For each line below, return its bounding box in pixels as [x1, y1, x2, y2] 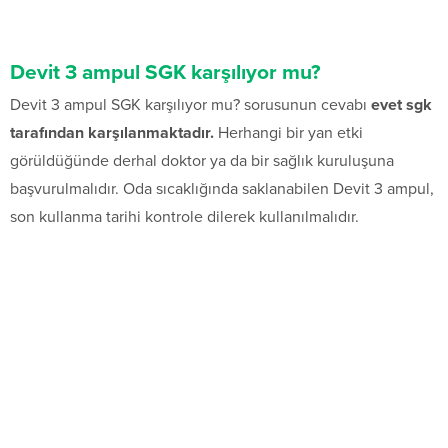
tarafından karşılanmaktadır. [10, 123, 214, 144]
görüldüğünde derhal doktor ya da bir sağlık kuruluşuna [10, 151, 394, 172]
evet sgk [371, 95, 432, 116]
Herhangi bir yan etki [214, 123, 363, 144]
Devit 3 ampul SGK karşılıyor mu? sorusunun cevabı [10, 95, 371, 116]
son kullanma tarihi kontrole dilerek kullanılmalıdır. [10, 207, 359, 228]
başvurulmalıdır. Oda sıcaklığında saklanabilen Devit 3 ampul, [10, 179, 434, 200]
